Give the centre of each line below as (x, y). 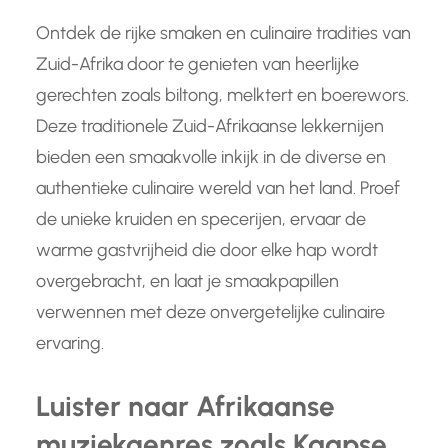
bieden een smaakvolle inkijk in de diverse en (211, 157)
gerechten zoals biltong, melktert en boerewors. (222, 95)
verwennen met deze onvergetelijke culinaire (210, 312)
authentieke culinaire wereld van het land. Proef (218, 188)
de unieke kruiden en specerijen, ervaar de (201, 219)
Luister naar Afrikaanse (185, 406)
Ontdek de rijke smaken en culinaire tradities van (223, 33)
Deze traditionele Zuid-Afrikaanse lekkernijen (210, 126)
